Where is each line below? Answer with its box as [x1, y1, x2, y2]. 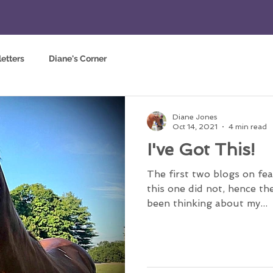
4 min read [229, 122, 267, 132]
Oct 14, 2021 [172, 122, 218, 132]
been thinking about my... [147, 197, 268, 209]
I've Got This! [147, 139, 255, 160]
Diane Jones [172, 112, 217, 121]
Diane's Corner [49, 54, 107, 64]
